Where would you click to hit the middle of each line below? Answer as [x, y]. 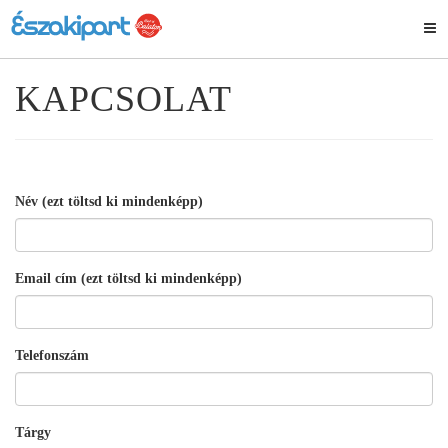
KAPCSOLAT [123, 99]
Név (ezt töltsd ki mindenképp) [109, 201]
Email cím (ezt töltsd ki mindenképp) [128, 278]
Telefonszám [52, 355]
